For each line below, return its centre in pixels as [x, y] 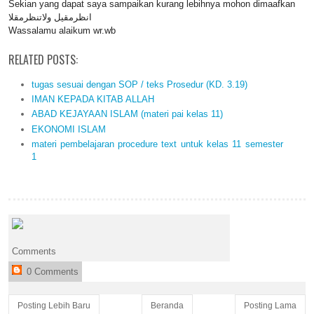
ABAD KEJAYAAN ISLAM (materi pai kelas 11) [127, 114]
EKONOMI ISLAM [68, 129]
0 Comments [51, 271]
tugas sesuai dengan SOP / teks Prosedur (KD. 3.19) [139, 84]
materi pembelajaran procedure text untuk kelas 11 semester [157, 144]
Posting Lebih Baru [54, 305]
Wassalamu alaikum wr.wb [62, 31]
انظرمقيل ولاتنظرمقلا [50, 18]
